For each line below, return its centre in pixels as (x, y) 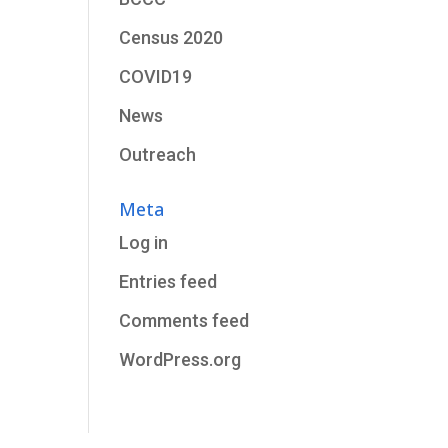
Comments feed (184, 320)
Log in (144, 242)
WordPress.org (180, 359)
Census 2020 (171, 37)
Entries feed (168, 281)
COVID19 (156, 76)
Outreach (158, 154)
